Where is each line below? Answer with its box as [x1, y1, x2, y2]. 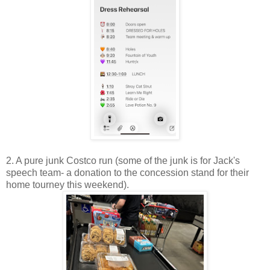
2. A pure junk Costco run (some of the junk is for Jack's [6, 155, 240, 166]
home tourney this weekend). [6, 179, 129, 190]
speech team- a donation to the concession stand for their [6, 167, 249, 178]
